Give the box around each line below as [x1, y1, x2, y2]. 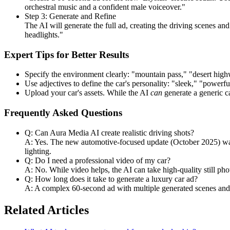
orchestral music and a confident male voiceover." [25, 2, 185, 11]
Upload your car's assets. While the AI [25, 88, 150, 98]
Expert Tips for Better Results [4, 49, 129, 60]
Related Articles [4, 203, 89, 217]
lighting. [25, 146, 51, 156]
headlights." [25, 30, 63, 39]
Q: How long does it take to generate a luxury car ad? [25, 174, 198, 183]
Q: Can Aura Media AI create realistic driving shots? [25, 128, 194, 137]
